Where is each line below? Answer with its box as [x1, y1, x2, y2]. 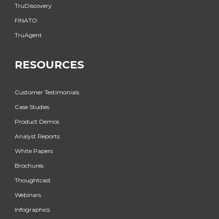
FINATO [15, 17, 37, 24]
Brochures [15, 162, 44, 170]
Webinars [15, 191, 41, 199]
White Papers [15, 147, 53, 155]
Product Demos [15, 118, 59, 126]
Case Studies [15, 103, 49, 111]
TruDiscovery [15, 2, 52, 10]
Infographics [15, 206, 50, 214]
